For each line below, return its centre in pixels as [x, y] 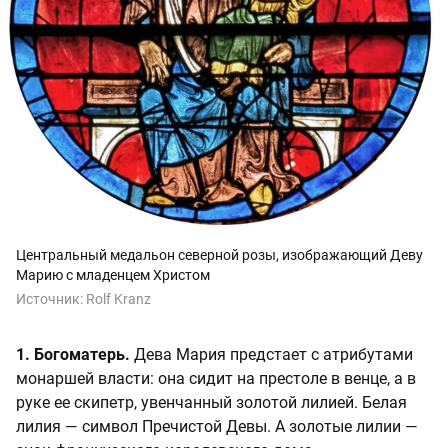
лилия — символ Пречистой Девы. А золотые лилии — [217, 427]
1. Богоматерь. [73, 355]
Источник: [51, 299]
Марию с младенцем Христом [113, 275]
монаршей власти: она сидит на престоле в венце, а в [216, 379]
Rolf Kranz [118, 299]
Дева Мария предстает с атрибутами [271, 355]
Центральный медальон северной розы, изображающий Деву [219, 255]
